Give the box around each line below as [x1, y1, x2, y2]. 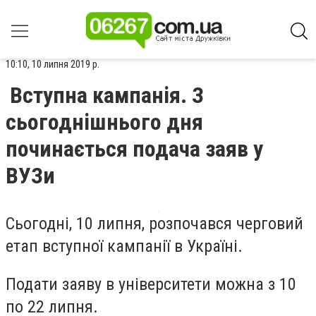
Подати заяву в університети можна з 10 [6, 274, 296, 294]
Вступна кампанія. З [10, 82, 204, 109]
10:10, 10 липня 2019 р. [6, 58, 99, 71]
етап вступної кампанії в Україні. [6, 236, 243, 256]
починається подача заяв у [6, 135, 263, 162]
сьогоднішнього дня [6, 109, 203, 135]
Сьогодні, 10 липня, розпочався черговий [6, 214, 303, 233]
